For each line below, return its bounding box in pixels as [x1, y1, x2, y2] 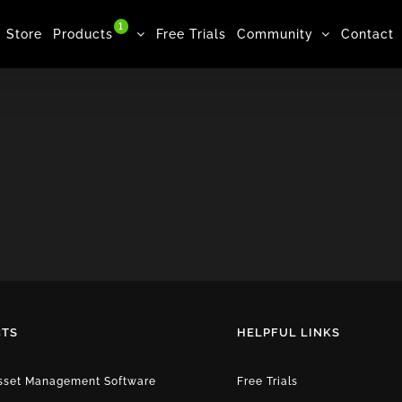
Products [53, 26, 113, 41]
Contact [341, 26, 394, 41]
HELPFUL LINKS [237, 325, 340, 339]
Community [237, 26, 313, 41]
